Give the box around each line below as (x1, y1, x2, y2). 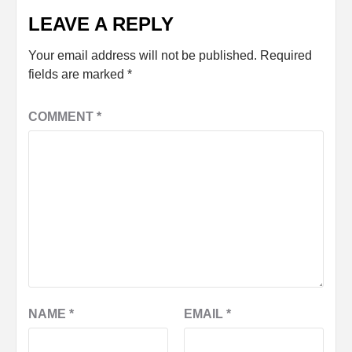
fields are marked (28, 67, 127, 81)
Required (260, 48, 312, 62)
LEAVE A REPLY (28, 13, 174, 35)
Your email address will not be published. (28, 48, 257, 62)
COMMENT (28, 109, 97, 123)
